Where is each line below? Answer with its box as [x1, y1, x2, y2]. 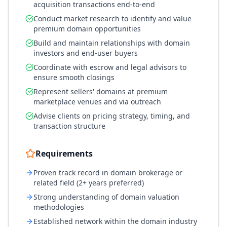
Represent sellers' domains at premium [33, 87, 168, 96]
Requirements [35, 148, 93, 159]
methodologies [33, 202, 84, 212]
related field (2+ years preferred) [33, 178, 144, 187]
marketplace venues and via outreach [33, 97, 161, 106]
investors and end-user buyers [33, 48, 138, 58]
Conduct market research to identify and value [33, 14, 192, 23]
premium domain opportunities [33, 24, 141, 33]
